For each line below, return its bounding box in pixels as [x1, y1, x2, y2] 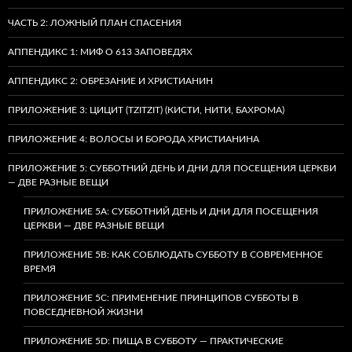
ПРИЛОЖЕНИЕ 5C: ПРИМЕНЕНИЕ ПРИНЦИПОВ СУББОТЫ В [24, 292, 299, 302]
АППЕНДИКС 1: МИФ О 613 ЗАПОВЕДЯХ [8, 46, 192, 57]
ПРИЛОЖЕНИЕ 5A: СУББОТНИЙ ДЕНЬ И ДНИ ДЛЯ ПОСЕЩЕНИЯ [24, 206, 318, 216]
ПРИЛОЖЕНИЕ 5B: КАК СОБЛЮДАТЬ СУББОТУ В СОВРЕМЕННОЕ [24, 249, 323, 259]
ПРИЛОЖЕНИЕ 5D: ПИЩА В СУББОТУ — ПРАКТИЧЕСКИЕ [24, 335, 284, 346]
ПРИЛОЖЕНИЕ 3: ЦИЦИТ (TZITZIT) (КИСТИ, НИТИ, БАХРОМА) [8, 104, 284, 115]
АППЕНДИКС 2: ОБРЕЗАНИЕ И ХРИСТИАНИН [8, 75, 213, 86]
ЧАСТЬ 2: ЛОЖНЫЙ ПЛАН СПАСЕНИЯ [8, 17, 181, 27]
